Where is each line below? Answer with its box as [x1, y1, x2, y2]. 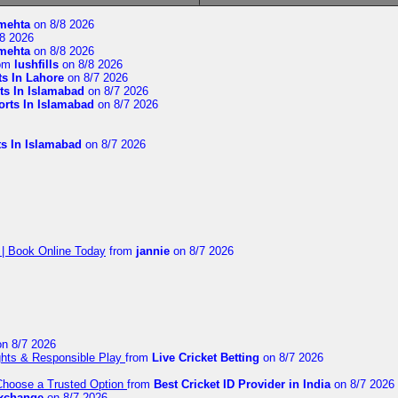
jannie [136, 244, 170, 258]
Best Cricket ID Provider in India [154, 378, 330, 391]
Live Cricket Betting [152, 351, 259, 364]
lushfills [14, 58, 59, 71]
